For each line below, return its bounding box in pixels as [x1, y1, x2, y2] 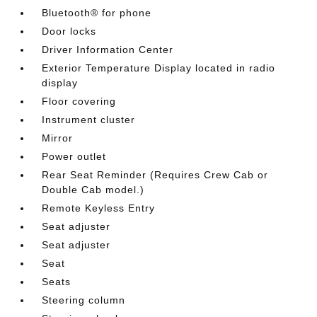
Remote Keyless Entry [42, 202, 156, 214]
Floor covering [42, 95, 117, 107]
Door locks [42, 25, 97, 37]
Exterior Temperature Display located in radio [42, 62, 276, 74]
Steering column [42, 294, 126, 306]
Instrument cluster [42, 113, 136, 125]
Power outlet [42, 150, 107, 162]
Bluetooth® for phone [42, 6, 152, 18]
